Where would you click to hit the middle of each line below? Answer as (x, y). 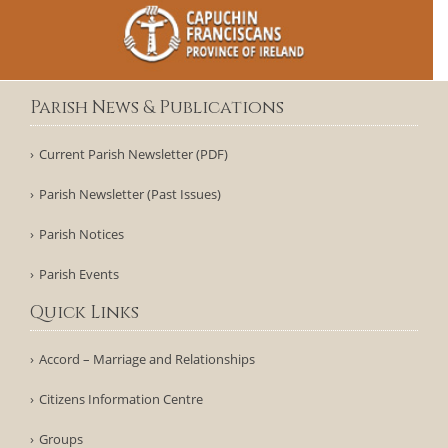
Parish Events (79, 274)
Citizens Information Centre (121, 399)
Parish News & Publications (157, 108)
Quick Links (84, 313)
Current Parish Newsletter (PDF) (133, 154)
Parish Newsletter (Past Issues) (130, 194)
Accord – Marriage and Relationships (147, 359)
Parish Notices (81, 234)
